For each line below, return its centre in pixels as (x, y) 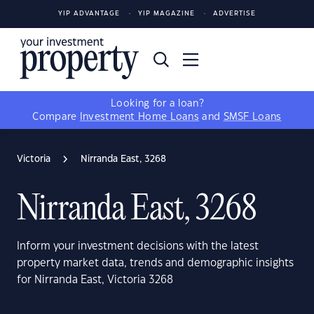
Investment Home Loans (139, 117)
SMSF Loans (252, 117)
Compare (56, 117)
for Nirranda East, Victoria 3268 (95, 280)
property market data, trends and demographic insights (155, 263)
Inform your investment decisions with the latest (138, 246)
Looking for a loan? (157, 104)
